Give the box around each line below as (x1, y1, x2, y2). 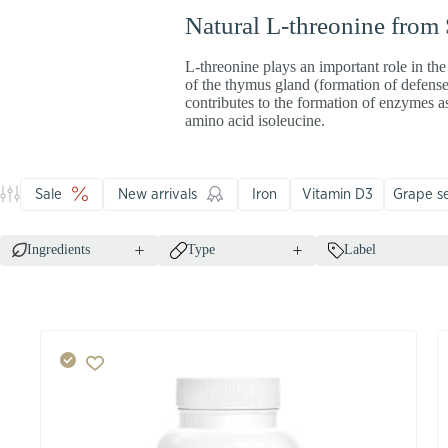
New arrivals (118, 185, 197, 203)
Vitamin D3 (301, 185, 373, 203)
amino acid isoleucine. (184, 111, 325, 129)
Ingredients (27, 242, 90, 257)
